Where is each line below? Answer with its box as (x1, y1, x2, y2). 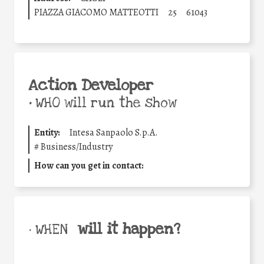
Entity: (34, 126, 60, 140)
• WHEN (28, 221, 68, 239)
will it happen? (77, 219, 180, 240)
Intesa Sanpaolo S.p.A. (70, 126, 158, 140)
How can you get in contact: (34, 159, 144, 173)
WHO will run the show (31, 94, 177, 113)
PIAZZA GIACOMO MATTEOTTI (34, 6, 159, 19)
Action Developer (28, 75, 153, 96)
